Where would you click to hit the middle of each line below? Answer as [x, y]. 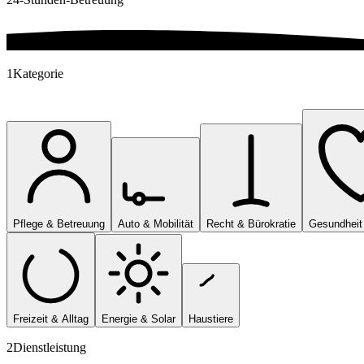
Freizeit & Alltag [51, 318]
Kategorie [38, 73]
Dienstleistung [50, 347]
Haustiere [211, 318]
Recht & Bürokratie [251, 223]
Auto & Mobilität [156, 223]
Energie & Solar [139, 318]
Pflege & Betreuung [59, 223]
